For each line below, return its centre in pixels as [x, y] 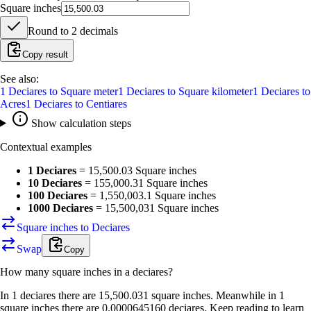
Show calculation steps [79, 123]
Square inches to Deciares [73, 227]
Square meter [89, 91]
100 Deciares [58, 195]
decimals [98, 31]
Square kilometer [216, 91]
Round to [50, 31]
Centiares [107, 103]
